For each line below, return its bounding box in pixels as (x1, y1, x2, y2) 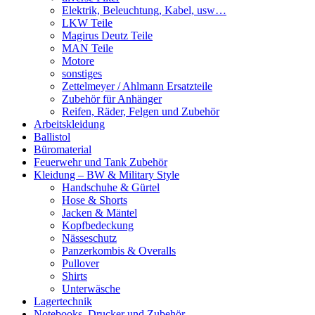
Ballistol (34, 131, 70, 143)
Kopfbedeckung (62, 219, 134, 232)
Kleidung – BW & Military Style (34, 169, 179, 181)
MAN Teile (62, 42, 113, 55)
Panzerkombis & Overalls (62, 245, 176, 257)
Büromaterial (34, 143, 91, 156)
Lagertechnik (34, 295, 92, 308)
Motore (62, 55, 94, 67)
